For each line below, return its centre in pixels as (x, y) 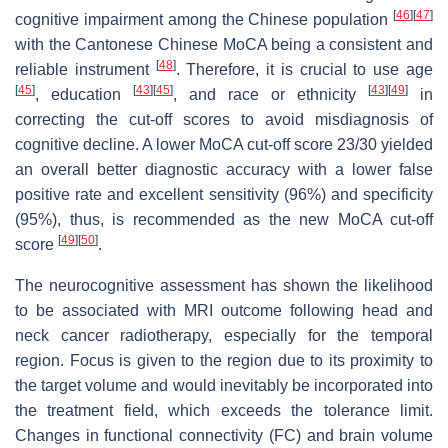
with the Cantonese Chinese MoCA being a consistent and (224, 44)
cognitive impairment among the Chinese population (204, 19)
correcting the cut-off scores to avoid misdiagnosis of (224, 119)
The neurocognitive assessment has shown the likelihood (224, 285)
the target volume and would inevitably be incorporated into (224, 385)
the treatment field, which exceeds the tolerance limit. (224, 410)
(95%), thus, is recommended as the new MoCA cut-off (224, 219)
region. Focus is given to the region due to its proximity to (224, 360)
